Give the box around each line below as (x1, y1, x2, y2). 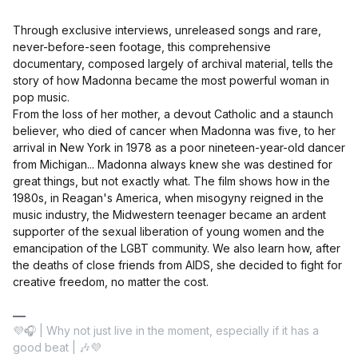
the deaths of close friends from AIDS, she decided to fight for (13, 258, 342, 272)
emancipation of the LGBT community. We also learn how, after (13, 241, 340, 256)
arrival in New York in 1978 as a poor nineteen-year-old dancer (13, 141, 345, 155)
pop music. (13, 90, 70, 105)
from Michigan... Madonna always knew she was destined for (13, 157, 332, 172)
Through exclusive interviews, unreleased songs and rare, (13, 23, 321, 38)
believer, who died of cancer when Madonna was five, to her (13, 124, 336, 138)
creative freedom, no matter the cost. (13, 275, 209, 289)
